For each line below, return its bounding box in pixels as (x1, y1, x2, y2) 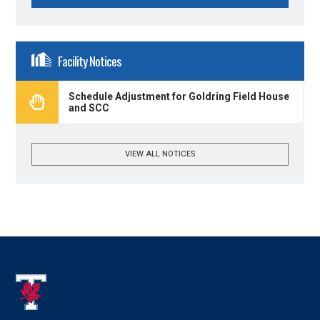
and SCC (68, 101, 109, 114)
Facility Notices (57, 51, 121, 71)
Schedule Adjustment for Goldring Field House (68, 90, 289, 102)
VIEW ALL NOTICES (125, 149, 195, 159)
